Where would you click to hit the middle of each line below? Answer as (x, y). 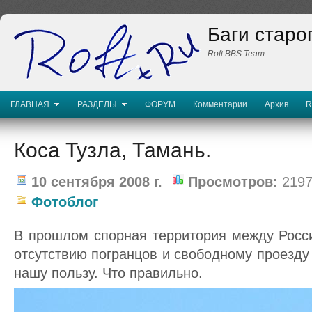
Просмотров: (231, 182)
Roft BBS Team (236, 54)
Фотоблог (65, 202)
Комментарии (220, 104)
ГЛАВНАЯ (30, 104)
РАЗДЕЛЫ (97, 104)
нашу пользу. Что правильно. (108, 273)
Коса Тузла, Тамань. (112, 150)
